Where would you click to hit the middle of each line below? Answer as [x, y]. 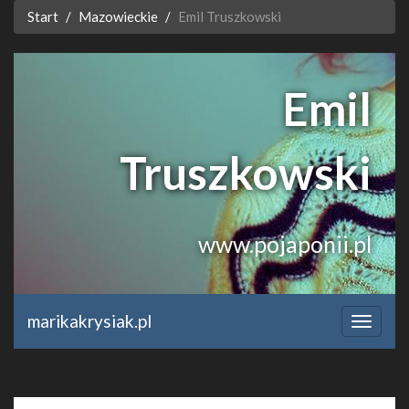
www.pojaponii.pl [285, 244]
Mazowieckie [118, 16]
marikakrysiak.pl [89, 320]
